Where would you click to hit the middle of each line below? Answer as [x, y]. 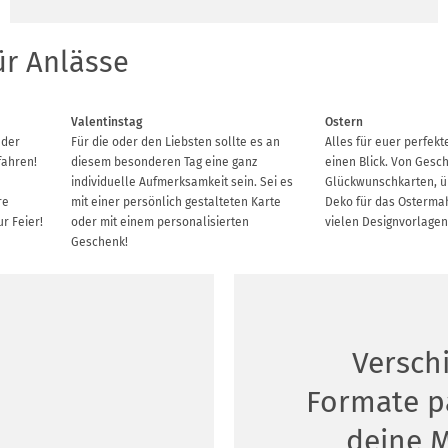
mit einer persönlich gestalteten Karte [175, 201]
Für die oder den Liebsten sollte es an [175, 141]
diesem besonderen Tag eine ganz [163, 161]
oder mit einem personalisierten [159, 221]
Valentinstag [106, 121]
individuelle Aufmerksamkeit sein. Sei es [181, 181]
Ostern [344, 121]
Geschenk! [99, 241]
